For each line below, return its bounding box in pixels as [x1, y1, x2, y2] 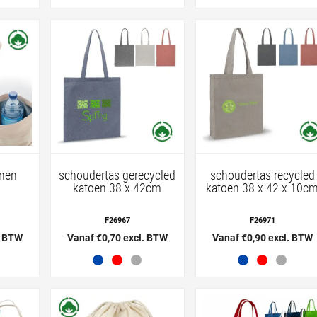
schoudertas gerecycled [59, 167, 176, 183]
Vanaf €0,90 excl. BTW [212, 231, 313, 243]
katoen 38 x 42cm [73, 180, 162, 195]
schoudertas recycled [209, 167, 315, 183]
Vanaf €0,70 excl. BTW [67, 231, 168, 243]
